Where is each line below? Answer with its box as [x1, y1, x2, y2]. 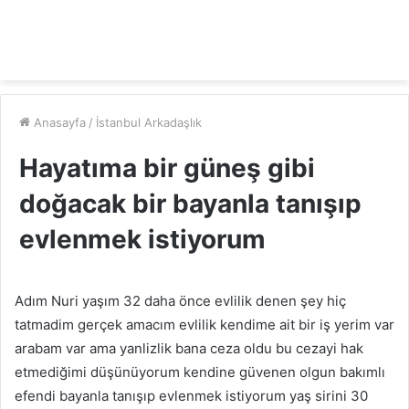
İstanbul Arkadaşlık [96, 115, 202, 130]
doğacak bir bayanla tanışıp [19, 188, 362, 219]
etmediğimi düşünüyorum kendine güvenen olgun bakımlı [15, 363, 385, 381]
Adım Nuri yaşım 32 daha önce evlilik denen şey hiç [15, 292, 346, 309]
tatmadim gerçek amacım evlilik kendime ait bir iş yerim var [15, 316, 394, 333]
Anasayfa [30, 115, 86, 130]
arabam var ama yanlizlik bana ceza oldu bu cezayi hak [15, 340, 363, 357]
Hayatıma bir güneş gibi [19, 152, 315, 184]
